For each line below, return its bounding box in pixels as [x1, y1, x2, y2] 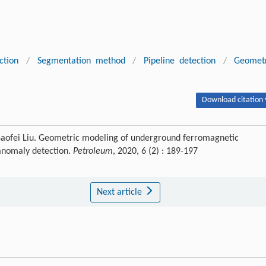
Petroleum [73, 146, 113, 156]
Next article [96, 187, 144, 197]
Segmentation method [37, 56, 125, 66]
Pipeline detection [144, 56, 216, 66]
